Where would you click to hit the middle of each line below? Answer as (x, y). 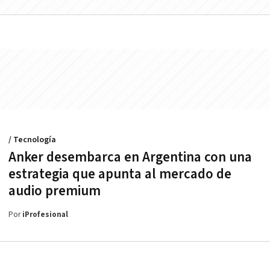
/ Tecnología (32, 140)
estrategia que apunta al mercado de (120, 174)
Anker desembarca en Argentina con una (130, 158)
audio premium (55, 191)
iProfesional (45, 215)
